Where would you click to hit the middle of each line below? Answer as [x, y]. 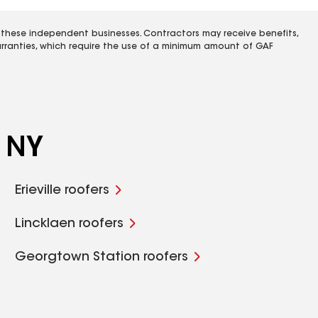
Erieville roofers [62, 191]
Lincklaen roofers [70, 224]
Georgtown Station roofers [102, 258]
